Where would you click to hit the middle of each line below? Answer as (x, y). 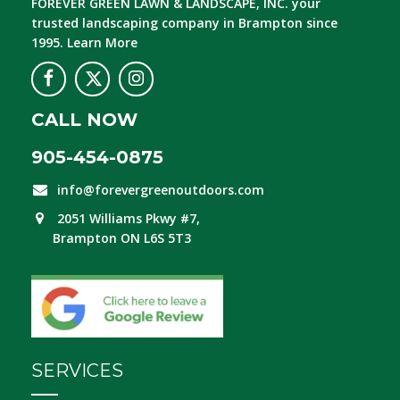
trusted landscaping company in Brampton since (184, 22)
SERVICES (77, 370)
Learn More (102, 42)
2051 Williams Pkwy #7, (129, 218)
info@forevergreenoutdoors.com (161, 189)
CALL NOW (84, 119)
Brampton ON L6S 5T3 (111, 237)
